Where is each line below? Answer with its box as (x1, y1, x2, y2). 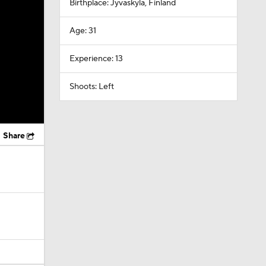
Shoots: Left (69, 81, 114, 92)
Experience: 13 (69, 53, 123, 64)
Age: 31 (69, 26, 96, 36)
